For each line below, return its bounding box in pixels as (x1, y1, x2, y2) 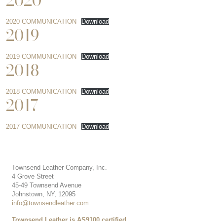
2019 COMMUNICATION (6, 53, 76, 61)
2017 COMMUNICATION (6, 123, 76, 131)
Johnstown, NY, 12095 (12, 190, 75, 198)
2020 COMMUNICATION (6, 17, 76, 25)
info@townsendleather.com (12, 199, 89, 207)
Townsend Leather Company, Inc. (12, 163, 107, 171)
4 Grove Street (12, 172, 54, 180)
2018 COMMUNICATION (6, 88, 76, 96)
